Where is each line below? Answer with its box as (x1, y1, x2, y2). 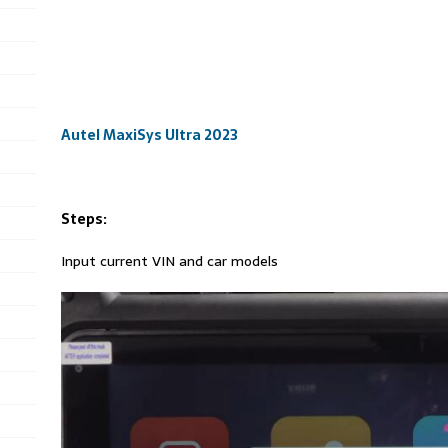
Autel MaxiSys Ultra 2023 (60, 124, 238, 146)
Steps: (60, 208, 107, 230)
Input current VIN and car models (60, 250, 278, 272)
